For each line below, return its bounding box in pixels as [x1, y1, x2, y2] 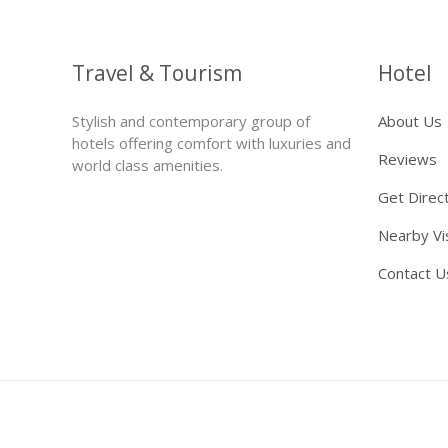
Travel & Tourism [72, 58, 242, 87]
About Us [378, 110, 442, 131]
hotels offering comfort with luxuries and [72, 132, 351, 153]
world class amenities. [72, 154, 223, 175]
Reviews [378, 148, 437, 169]
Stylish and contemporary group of [72, 110, 310, 131]
